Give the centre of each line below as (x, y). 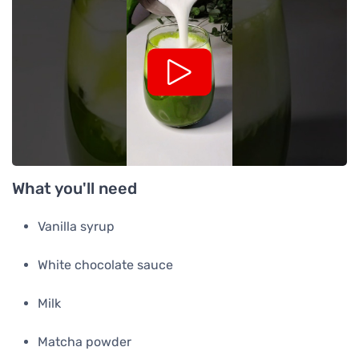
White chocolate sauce (105, 265)
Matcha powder (85, 342)
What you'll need (75, 189)
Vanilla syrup (76, 227)
